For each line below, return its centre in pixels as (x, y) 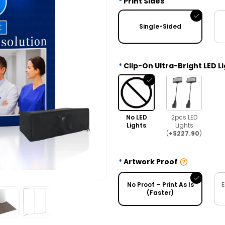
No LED (136, 117)
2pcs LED (184, 117)
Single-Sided (160, 26)
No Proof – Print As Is (160, 184)
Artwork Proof (151, 162)
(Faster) (160, 192)
